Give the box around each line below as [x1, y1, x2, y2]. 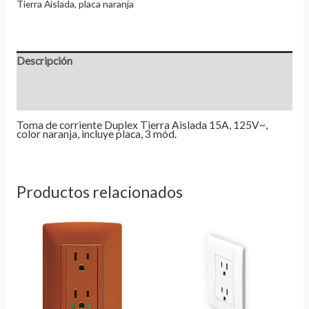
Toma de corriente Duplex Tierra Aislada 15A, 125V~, [16, 119, 270, 132]
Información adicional [16, 74, 118, 87]
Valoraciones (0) [16, 93, 92, 106]
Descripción [16, 54, 72, 67]
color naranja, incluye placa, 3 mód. [16, 128, 177, 141]
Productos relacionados [16, 182, 183, 202]
